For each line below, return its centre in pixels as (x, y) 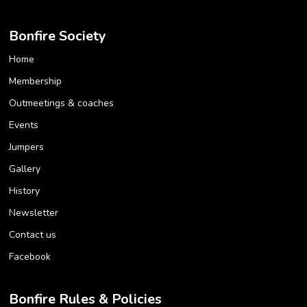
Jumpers (27, 147)
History (25, 191)
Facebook (30, 257)
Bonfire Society (58, 36)
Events (24, 125)
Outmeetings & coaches (62, 103)
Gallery (25, 169)
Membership (36, 82)
